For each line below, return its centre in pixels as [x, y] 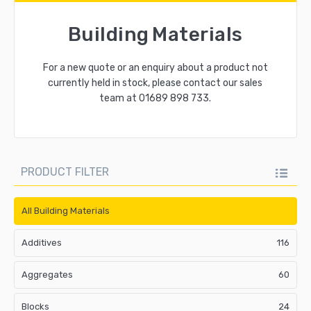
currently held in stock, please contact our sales [155, 83]
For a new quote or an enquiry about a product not [155, 68]
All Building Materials [66, 210]
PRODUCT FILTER [65, 172]
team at [119, 98]
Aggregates [47, 274]
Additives [42, 242]
